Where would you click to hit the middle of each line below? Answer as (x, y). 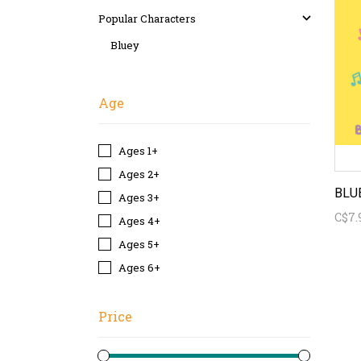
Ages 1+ (138, 151)
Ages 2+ (139, 174)
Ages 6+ (139, 268)
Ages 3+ (139, 197)
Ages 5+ (139, 244)
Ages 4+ (139, 221)
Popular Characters (147, 19)
